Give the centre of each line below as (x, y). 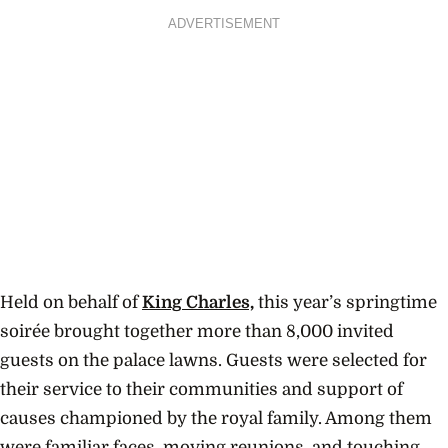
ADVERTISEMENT (224, 24)
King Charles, (198, 303)
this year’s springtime (345, 303)
